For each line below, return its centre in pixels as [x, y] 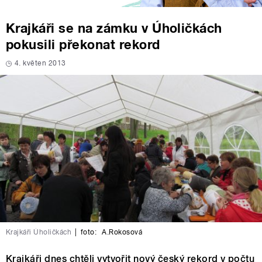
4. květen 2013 [40, 63]
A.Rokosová [121, 232]
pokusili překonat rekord [83, 45]
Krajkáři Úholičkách [39, 232]
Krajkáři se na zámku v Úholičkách [114, 28]
